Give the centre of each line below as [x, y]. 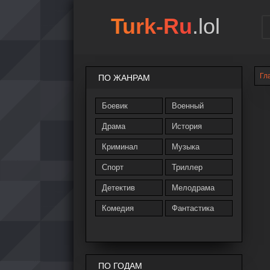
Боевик [115, 106]
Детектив [118, 188]
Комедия [118, 208]
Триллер [187, 167]
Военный [188, 106]
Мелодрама [193, 188]
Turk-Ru [152, 26]
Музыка [186, 147]
